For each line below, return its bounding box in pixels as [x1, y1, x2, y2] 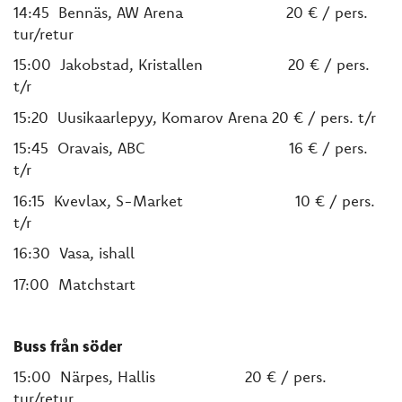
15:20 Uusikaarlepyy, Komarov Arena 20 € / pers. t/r [13, 107, 376, 127]
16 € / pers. [289, 138, 368, 157]
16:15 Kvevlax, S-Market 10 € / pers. [13, 190, 375, 210]
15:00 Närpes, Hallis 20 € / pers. [13, 367, 327, 386]
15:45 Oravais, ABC [13, 138, 284, 157]
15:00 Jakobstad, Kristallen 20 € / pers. [13, 55, 370, 74]
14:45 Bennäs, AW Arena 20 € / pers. [13, 2, 368, 22]
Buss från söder [13, 336, 122, 355]
